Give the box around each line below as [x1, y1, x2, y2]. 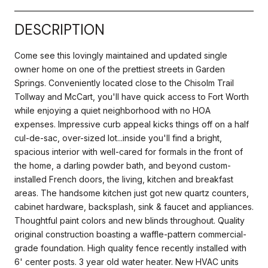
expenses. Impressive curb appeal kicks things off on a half [14, 118, 249, 129]
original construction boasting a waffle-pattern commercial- [14, 229, 246, 239]
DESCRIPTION [14, 20, 105, 39]
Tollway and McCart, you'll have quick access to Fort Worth [14, 91, 249, 102]
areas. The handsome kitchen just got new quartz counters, [14, 187, 249, 198]
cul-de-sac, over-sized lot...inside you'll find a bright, [14, 132, 222, 143]
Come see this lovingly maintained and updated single [14, 50, 227, 60]
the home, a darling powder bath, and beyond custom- [14, 160, 231, 170]
